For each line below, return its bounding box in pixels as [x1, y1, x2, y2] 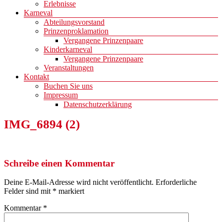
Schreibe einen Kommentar [4, 158, 114, 168]
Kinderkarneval [44, 45, 92, 54]
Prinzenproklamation [44, 27, 109, 36]
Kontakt [24, 72, 49, 81]
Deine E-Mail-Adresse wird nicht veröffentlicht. [4, 178, 154, 187]
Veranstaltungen [44, 63, 94, 72]
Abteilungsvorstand [44, 18, 105, 27]
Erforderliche [156, 178, 197, 187]
